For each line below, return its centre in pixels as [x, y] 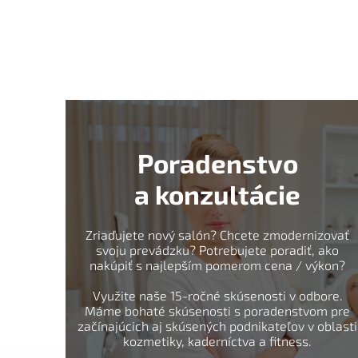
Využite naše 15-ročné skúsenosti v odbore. [217, 296]
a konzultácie [217, 195]
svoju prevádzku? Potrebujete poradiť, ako [217, 250]
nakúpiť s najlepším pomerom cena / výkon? [217, 265]
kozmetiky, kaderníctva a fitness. [217, 341]
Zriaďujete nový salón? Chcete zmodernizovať [217, 235]
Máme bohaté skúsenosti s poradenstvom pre [217, 311]
